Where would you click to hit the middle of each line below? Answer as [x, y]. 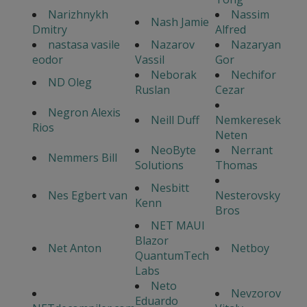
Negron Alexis [84, 113]
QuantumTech [172, 256]
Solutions [159, 165]
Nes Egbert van [88, 196]
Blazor [152, 241]
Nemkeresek [248, 120]
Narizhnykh [78, 15]
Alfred [231, 30]
